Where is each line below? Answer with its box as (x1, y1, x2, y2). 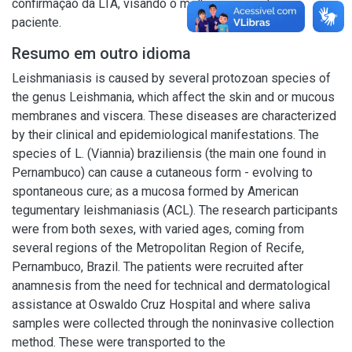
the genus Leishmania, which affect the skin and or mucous (12, 90, 335, 104)
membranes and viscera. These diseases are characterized (12, 108, 336, 123)
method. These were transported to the (12, 335, 225, 350)
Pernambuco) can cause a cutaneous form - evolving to (12, 165, 313, 180)
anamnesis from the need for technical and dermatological (12, 278, 330, 293)
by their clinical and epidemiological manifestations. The (12, 127, 319, 142)
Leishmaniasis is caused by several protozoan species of (12, 71, 331, 86)
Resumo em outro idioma (12, 44, 191, 63)
